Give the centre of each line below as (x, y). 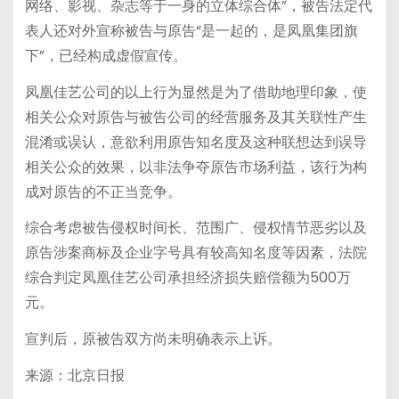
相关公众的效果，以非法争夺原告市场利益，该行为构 (195, 167)
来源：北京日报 (74, 375)
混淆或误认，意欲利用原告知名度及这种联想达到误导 (195, 142)
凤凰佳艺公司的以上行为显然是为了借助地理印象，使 (195, 92)
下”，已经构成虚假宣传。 (106, 55)
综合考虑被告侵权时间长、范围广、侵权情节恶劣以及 (195, 228)
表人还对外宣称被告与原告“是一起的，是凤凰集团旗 (191, 30)
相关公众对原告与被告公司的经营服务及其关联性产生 (195, 117)
